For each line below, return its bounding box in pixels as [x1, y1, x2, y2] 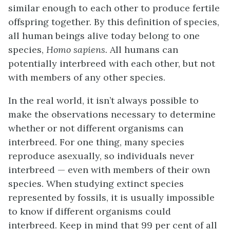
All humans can [107, 43, 178, 55]
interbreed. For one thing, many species [8, 136, 184, 148]
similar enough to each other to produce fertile [8, 2, 220, 14]
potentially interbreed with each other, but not [8, 57, 215, 69]
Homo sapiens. [46, 43, 107, 55]
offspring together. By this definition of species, [8, 15, 219, 28]
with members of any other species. [8, 71, 165, 83]
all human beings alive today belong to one [8, 29, 200, 42]
